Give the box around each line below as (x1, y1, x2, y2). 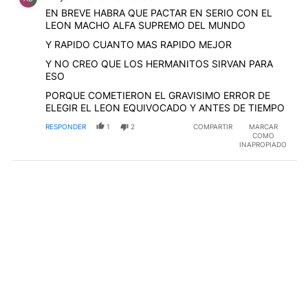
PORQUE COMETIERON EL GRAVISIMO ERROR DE (45, 89, 270, 101)
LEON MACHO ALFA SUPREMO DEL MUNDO (45, 19, 245, 31)
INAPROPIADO (239, 140, 287, 148)
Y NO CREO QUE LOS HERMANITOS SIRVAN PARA (45, 57, 273, 69)
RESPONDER (45, 122, 86, 131)
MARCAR (248, 122, 278, 131)
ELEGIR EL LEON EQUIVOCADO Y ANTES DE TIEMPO (45, 101, 285, 113)
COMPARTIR (193, 122, 232, 131)
